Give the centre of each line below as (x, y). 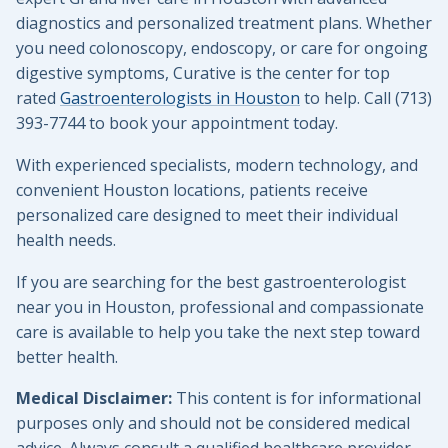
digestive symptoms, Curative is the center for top (203, 72)
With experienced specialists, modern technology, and (217, 164)
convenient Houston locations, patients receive (192, 189)
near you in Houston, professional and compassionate (220, 306)
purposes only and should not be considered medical (213, 423)
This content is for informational (296, 398)
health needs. (66, 239)
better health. (67, 356)
